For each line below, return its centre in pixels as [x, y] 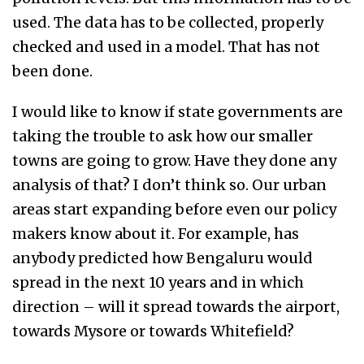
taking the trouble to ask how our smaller [162, 136]
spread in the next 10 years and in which [158, 283]
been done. [52, 71]
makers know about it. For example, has [156, 234]
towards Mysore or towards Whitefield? [153, 331]
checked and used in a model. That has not [166, 47]
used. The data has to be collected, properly [168, 23]
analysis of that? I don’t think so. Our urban [169, 185]
